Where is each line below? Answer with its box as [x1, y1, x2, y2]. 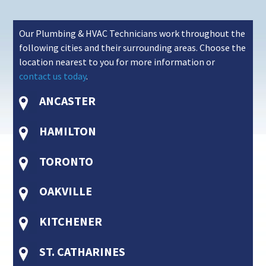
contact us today [19, 70, 87, 83]
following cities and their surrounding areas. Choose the [19, 42, 246, 54]
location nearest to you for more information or [19, 56, 216, 68]
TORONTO [37, 153, 94, 169]
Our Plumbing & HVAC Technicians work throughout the [19, 27, 246, 40]
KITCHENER [37, 214, 103, 229]
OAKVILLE [37, 183, 93, 199]
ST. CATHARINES [37, 244, 126, 259]
